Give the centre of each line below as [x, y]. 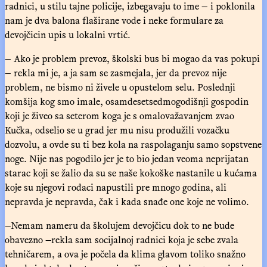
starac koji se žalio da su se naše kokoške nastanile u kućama [131, 173]
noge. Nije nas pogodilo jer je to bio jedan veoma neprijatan [127, 158]
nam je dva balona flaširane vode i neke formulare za [114, 20]
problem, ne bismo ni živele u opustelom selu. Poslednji [120, 87]
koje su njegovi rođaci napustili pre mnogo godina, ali [116, 187]
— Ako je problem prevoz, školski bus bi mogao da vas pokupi [132, 58]
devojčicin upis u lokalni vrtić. [68, 34]
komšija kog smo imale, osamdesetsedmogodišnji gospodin [127, 101]
